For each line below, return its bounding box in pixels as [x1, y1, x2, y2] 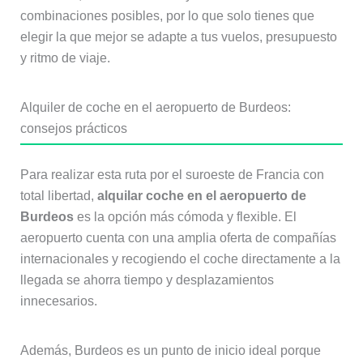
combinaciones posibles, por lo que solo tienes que [19, 9, 314, 23]
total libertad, [19, 189, 97, 203]
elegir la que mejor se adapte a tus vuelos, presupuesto [19, 30, 337, 45]
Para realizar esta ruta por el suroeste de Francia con [19, 168, 324, 182]
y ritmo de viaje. [19, 51, 110, 66]
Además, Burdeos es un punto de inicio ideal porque [19, 344, 321, 358]
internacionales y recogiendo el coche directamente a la [19, 252, 340, 267]
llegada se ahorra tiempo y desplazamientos [19, 273, 274, 288]
